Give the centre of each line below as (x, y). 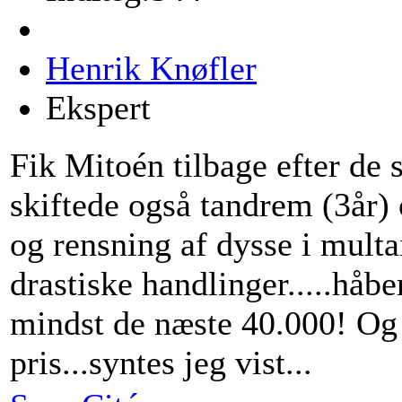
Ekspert (98, 107)
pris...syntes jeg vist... (161, 362)
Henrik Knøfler (151, 68)
